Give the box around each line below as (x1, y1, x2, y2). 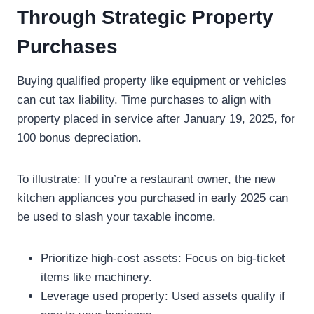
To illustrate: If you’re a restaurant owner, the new (17, 172, 275, 186)
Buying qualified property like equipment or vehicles (17, 74, 287, 88)
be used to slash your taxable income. (17, 210, 216, 224)
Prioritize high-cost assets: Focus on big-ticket (41, 252, 285, 265)
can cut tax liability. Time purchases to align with (17, 93, 271, 107)
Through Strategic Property (17, 6, 273, 28)
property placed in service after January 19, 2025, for (17, 112, 295, 125)
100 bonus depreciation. (17, 131, 142, 144)
